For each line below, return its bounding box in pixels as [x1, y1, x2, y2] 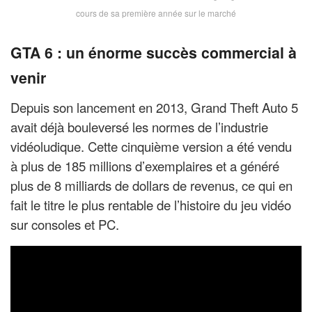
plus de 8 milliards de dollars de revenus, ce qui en [10, 175, 292, 194]
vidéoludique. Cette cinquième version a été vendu [10, 136, 292, 155]
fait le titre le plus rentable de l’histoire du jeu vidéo [10, 195, 291, 214]
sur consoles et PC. [10, 214, 119, 233]
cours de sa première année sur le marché [76, 7, 236, 19]
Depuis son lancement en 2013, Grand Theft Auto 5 [10, 97, 298, 116]
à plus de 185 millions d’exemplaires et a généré [10, 156, 279, 175]
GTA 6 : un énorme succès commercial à [10, 42, 297, 64]
